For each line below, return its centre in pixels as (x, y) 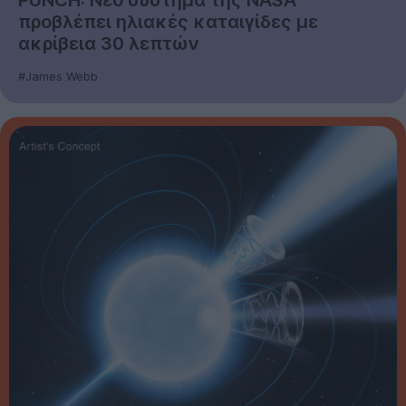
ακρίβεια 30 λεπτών (109, 43)
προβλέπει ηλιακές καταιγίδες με (168, 21)
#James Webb (58, 76)
